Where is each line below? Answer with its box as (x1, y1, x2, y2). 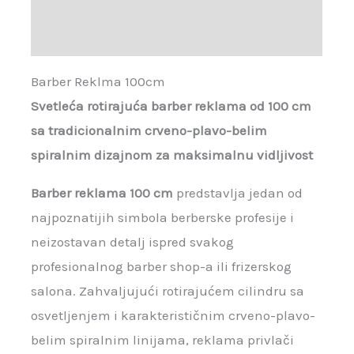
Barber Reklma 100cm (31, 73, 166, 90)
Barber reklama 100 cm (31, 185, 174, 201)
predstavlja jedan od (173, 185, 303, 201)
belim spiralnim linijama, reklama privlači (31, 332, 295, 348)
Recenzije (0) (31, 28, 111, 45)
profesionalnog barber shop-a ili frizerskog (31, 258, 292, 275)
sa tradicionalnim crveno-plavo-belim (31, 122, 268, 139)
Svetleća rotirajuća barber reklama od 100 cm (31, 98, 312, 115)
